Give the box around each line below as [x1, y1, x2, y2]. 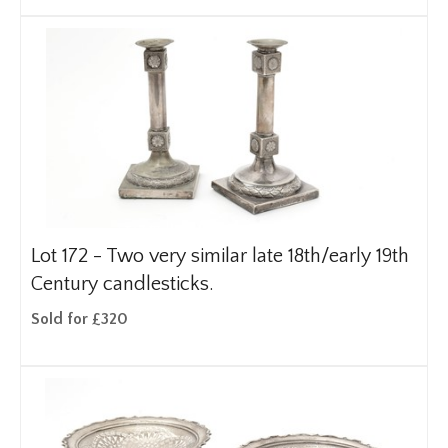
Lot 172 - [31, 245, 106, 267]
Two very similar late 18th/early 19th [106, 245, 409, 267]
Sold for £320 [31, 310, 128, 328]
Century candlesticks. [31, 273, 214, 295]
